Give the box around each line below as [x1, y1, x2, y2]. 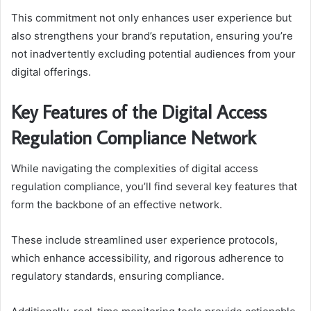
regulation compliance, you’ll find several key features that [11, 179, 297, 193]
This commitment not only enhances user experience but [11, 11, 292, 25]
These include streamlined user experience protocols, [11, 233, 278, 246]
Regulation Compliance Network [11, 125, 256, 150]
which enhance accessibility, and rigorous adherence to [11, 251, 284, 264]
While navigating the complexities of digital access [11, 161, 258, 175]
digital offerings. [11, 65, 91, 79]
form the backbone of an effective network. [11, 197, 222, 211]
